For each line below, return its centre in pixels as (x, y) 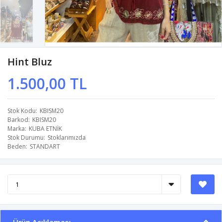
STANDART (45, 147)
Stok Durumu (26, 138)
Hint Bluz (30, 62)
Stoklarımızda (67, 138)
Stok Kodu (22, 111)
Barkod (18, 120)
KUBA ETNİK (45, 129)
